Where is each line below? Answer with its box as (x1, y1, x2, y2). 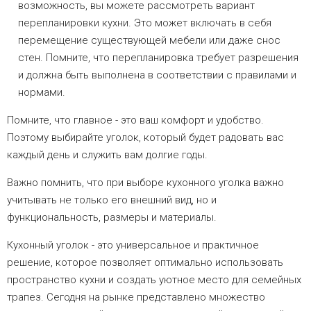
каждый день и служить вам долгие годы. (7, 148, 208, 161)
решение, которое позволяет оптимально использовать (7, 255, 283, 269)
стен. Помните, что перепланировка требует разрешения (18, 51, 299, 64)
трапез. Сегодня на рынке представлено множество (7, 290, 265, 303)
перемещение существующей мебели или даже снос (18, 33, 280, 47)
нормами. (18, 85, 65, 99)
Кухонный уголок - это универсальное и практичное (7, 238, 259, 251)
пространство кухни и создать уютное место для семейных (7, 273, 301, 286)
